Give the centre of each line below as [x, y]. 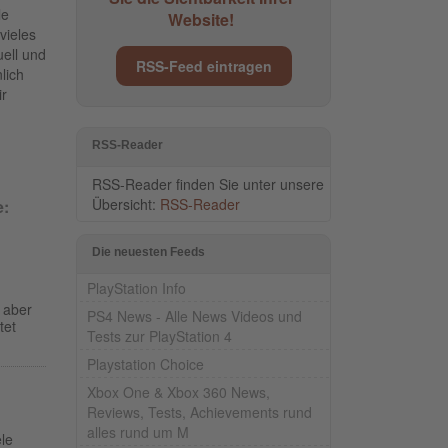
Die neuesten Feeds [148, 251]
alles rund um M [138, 431]
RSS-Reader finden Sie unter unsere [208, 183]
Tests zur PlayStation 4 [159, 335]
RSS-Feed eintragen [203, 65]
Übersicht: [126, 203]
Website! [201, 19]
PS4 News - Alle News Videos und [194, 315]
